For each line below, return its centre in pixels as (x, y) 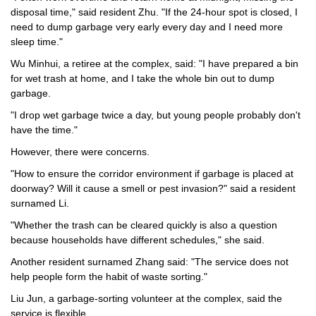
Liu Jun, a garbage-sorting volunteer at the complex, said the (146, 298)
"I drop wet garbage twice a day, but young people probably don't (156, 115)
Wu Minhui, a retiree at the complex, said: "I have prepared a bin (154, 63)
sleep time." (37, 41)
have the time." (44, 129)
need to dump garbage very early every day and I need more (147, 26)
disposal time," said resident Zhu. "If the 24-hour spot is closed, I (154, 12)
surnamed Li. (40, 203)
